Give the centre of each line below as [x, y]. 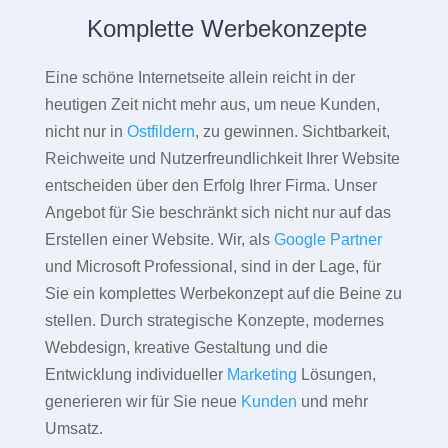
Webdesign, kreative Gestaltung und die [186, 348]
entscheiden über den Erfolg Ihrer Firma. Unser [210, 186]
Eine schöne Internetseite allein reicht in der [199, 78]
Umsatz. [73, 429]
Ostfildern [160, 132]
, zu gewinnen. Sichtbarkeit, [292, 132]
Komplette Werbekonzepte [224, 29]
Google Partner [327, 240]
